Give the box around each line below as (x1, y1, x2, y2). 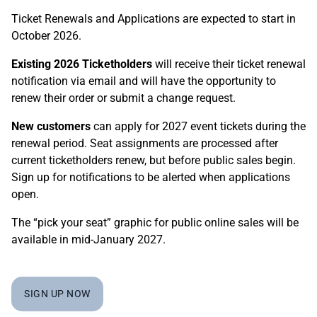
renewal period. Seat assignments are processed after (11, 137, 278, 150)
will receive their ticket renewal (152, 57, 306, 71)
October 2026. (11, 29, 81, 42)
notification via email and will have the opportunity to (11, 74, 276, 88)
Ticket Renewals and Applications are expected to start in (11, 12, 296, 25)
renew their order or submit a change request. (11, 91, 236, 105)
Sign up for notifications (11, 171, 132, 184)
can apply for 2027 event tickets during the (91, 120, 306, 133)
